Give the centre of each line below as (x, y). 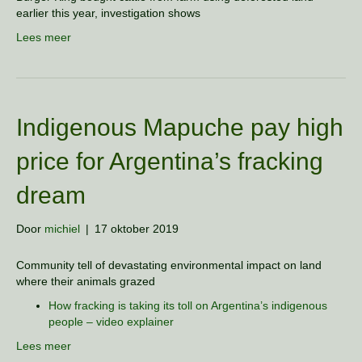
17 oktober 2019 (137, 229)
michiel (62, 229)
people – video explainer (111, 322)
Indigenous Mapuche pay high (180, 127)
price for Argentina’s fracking (170, 161)
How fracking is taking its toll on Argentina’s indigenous (188, 305)
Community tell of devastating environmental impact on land (169, 265)
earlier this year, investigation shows (108, 13)
